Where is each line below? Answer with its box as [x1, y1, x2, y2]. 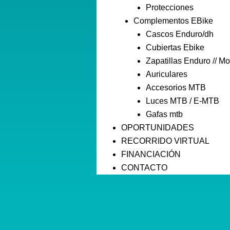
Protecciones [146, 3, 194, 12]
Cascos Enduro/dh [146, 30, 214, 39]
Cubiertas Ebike [146, 43, 205, 52]
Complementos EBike [133, 16, 214, 26]
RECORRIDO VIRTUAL [121, 137, 210, 146]
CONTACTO [121, 163, 168, 172]
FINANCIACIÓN [121, 150, 181, 159]
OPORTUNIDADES [121, 123, 195, 132]
